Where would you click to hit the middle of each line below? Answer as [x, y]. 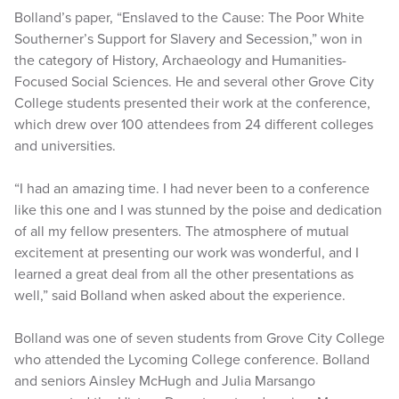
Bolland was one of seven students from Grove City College [199, 338]
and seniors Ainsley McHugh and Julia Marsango [165, 381]
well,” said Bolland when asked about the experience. [180, 296]
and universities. [65, 146]
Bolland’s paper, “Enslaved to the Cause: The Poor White [189, 18]
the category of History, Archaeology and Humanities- [180, 61]
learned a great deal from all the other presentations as [184, 274]
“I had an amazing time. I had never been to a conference [192, 189]
